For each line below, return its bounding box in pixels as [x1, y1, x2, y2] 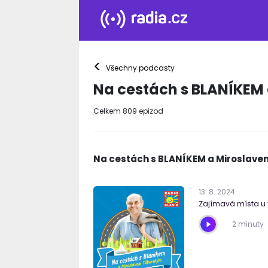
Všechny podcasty [100, 63, 176, 73]
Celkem [93, 106, 123, 116]
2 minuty [232, 219, 264, 229]
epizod [137, 106, 163, 116]
